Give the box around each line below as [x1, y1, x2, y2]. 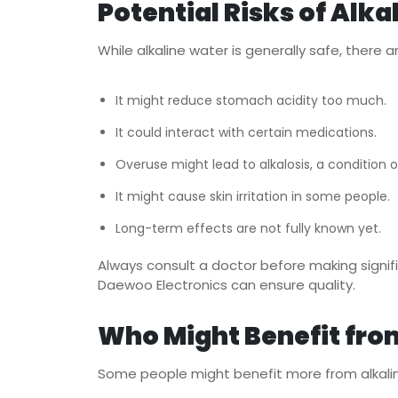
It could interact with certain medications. [115, 123, 377, 141]
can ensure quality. [227, 275, 359, 294]
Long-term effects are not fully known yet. [115, 219, 381, 237]
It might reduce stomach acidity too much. [115, 92, 386, 109]
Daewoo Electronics [97, 275, 227, 294]
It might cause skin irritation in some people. [115, 187, 390, 205]
